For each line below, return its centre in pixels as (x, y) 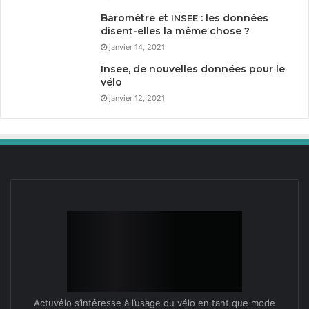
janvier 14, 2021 (137, 47)
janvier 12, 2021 (137, 98)
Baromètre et (136, 18)
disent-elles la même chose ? (175, 31)
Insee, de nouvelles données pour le (193, 69)
